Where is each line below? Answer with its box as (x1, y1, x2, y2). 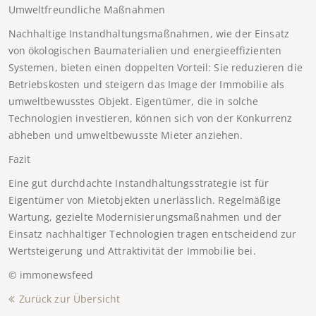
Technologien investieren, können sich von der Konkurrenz (8, 111, 293, 125)
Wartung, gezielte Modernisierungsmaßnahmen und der (8, 209, 282, 224)
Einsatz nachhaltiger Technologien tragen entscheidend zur (8, 226, 297, 241)
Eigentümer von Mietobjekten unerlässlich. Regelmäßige (8, 193, 281, 207)
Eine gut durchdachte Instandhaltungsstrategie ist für (8, 176, 269, 190)
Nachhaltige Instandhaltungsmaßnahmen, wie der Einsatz (8, 26, 289, 40)
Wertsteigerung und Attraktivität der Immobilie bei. (8, 243, 256, 257)
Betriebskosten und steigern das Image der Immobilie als (8, 77, 285, 91)
